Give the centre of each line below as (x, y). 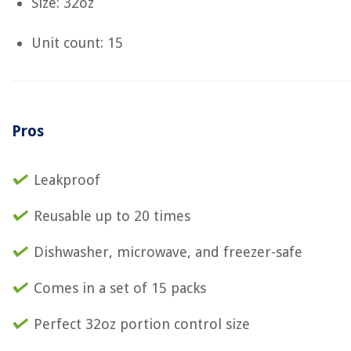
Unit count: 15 (77, 43)
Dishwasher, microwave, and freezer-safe (168, 252)
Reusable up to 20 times (112, 216)
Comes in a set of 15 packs (120, 288)
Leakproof (67, 180)
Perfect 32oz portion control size (142, 324)
